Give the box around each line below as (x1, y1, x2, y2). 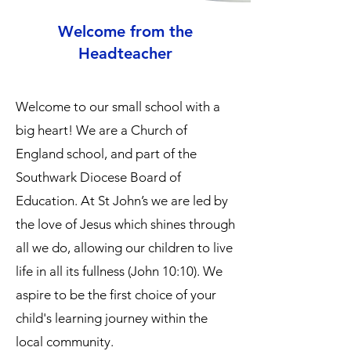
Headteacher (78, 44, 172, 63)
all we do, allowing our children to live (16, 240, 233, 255)
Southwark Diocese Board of (16, 169, 181, 185)
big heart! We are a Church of (16, 122, 187, 138)
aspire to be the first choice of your (16, 287, 216, 302)
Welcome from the (58, 22, 193, 41)
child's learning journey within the (16, 310, 208, 326)
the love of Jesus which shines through (16, 216, 235, 232)
